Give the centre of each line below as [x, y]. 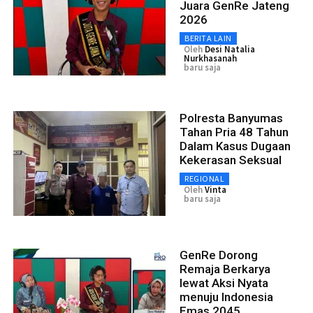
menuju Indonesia [226, 297]
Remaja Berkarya [225, 269]
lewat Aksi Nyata [224, 283]
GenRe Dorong [219, 255]
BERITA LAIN [208, 38]
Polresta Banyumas [231, 118]
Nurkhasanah [210, 58]
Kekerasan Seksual [231, 160]
